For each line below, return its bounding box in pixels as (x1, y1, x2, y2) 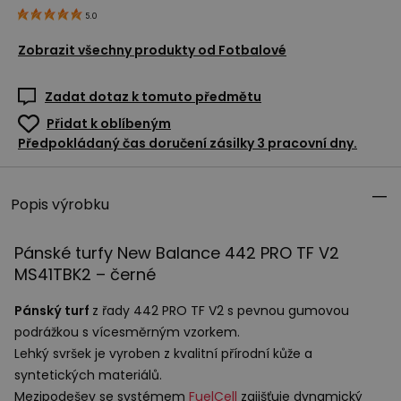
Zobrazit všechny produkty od (18, 41, 216, 60)
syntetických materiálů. (14, 366, 162, 385)
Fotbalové (218, 41, 286, 60)
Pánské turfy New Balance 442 (14, 242, 260, 265)
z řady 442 (92, 302, 162, 320)
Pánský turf (14, 302, 92, 320)
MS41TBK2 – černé (14, 263, 156, 286)
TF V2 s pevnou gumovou (187, 302, 349, 320)
